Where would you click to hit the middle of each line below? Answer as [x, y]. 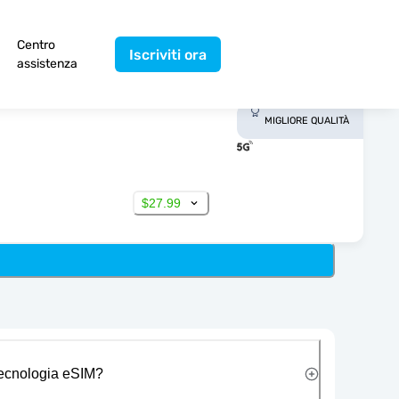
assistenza [47, 64]
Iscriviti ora [168, 54]
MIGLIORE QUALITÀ [307, 121]
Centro [36, 45]
